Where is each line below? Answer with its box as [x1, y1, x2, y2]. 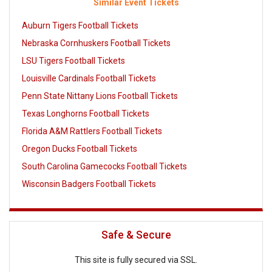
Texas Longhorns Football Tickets [22, 109, 149, 119]
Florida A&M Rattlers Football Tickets [22, 126, 162, 137]
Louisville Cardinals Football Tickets [22, 73, 156, 84]
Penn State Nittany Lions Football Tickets [22, 91, 178, 101]
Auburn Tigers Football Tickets [22, 21, 138, 31]
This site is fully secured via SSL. [75, 254, 197, 265]
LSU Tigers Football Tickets [22, 56, 125, 66]
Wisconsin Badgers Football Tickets [22, 179, 156, 189]
